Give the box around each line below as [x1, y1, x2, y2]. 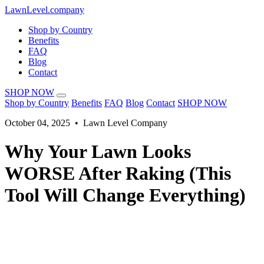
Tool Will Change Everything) [5, 184, 246, 206]
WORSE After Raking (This [5, 163, 231, 184]
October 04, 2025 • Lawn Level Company [5, 118, 167, 128]
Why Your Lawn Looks [5, 141, 191, 163]
